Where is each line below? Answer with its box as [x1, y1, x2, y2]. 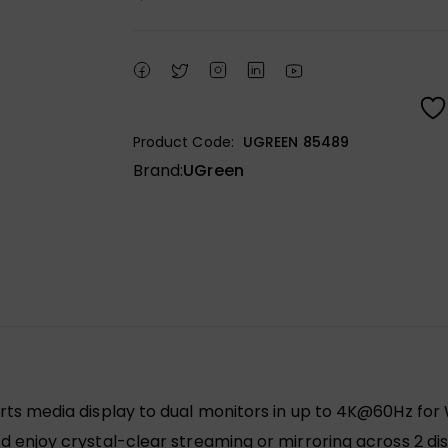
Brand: [132, 158, 184, 182]
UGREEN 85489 [242, 131, 349, 152]
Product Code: [132, 131, 234, 152]
